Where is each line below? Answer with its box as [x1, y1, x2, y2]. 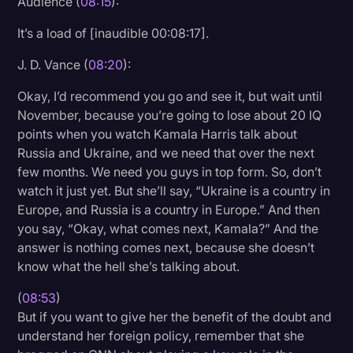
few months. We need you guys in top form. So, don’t [17, 164, 322, 180]
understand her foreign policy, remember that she [17, 328, 305, 344]
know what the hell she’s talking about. [17, 258, 240, 275]
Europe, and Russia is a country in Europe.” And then [17, 202, 321, 218]
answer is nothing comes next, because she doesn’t [17, 240, 315, 256]
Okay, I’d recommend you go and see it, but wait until [17, 88, 323, 105]
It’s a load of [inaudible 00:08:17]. [17, 25, 210, 42]
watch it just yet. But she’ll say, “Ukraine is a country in [17, 183, 331, 199]
